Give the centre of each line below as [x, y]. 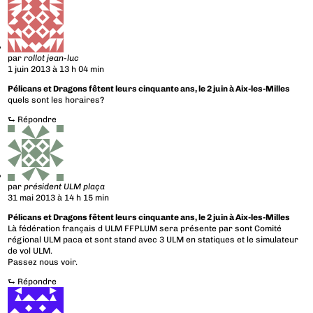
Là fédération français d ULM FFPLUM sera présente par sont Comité [145, 229]
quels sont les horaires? [56, 100]
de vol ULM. [30, 251]
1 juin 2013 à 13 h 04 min [56, 70]
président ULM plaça [65, 187]
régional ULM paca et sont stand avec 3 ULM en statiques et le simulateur [153, 240]
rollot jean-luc [52, 58]
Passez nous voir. [43, 262]
